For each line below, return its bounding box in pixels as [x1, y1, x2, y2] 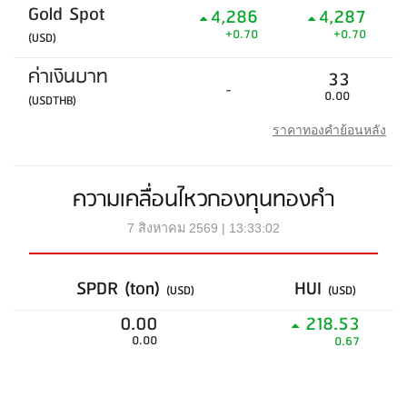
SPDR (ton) [76, 273, 166, 305]
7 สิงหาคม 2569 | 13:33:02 [127, 221, 280, 235]
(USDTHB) [28, 91, 76, 112]
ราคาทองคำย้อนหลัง [273, 123, 386, 137]
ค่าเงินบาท [28, 62, 108, 94]
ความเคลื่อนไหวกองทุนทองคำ [73, 182, 334, 218]
